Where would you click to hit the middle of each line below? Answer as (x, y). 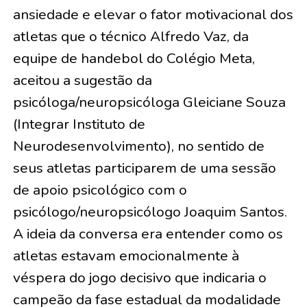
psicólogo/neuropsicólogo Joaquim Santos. (150, 212)
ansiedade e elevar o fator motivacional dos (153, 15)
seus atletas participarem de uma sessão (144, 168)
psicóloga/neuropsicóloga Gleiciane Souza (149, 102)
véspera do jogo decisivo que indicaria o (139, 278)
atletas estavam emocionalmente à (126, 256)
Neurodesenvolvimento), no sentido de (138, 146)
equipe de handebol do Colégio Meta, (134, 59)
